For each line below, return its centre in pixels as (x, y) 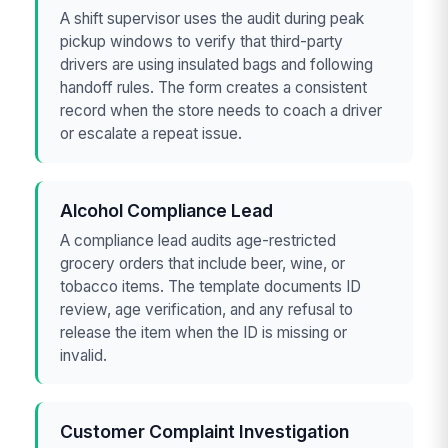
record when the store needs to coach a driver (221, 111)
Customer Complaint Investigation (205, 432)
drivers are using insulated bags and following (217, 65)
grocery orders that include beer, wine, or (203, 263)
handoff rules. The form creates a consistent (214, 88)
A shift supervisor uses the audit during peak (212, 19)
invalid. (84, 355)
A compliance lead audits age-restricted (198, 240)
